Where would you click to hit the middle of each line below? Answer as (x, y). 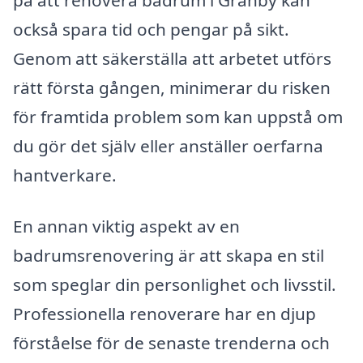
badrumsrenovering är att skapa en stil (169, 256)
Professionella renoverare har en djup (164, 314)
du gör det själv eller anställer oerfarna (168, 145)
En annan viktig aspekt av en (126, 226)
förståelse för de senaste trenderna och (171, 343)
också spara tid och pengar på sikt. (151, 29)
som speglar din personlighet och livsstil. (175, 285)
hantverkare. (65, 175)
